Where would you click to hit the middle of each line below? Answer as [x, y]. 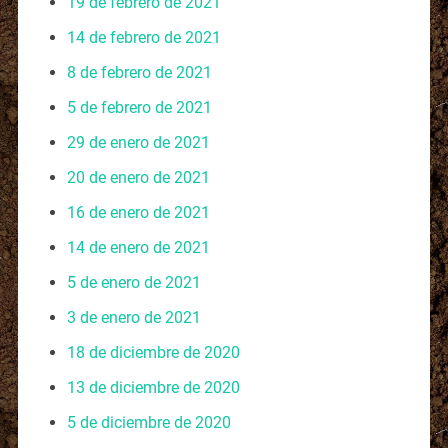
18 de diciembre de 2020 [153, 352]
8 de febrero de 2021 [139, 72]
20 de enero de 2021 [138, 177]
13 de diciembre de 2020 [153, 387]
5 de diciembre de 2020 [148, 422]
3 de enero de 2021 [133, 317]
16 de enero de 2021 [138, 212]
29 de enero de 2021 [138, 142]
